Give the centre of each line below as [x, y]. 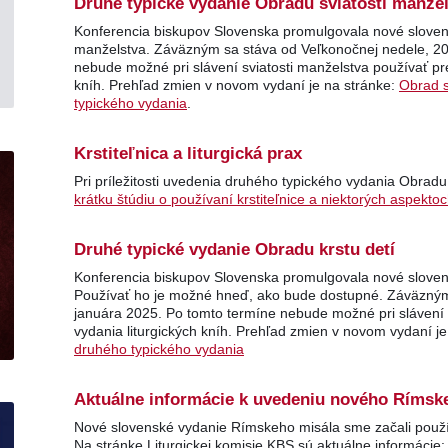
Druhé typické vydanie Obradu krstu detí [234, 249]
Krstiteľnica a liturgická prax [188, 153]
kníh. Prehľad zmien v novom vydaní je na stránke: [236, 85]
